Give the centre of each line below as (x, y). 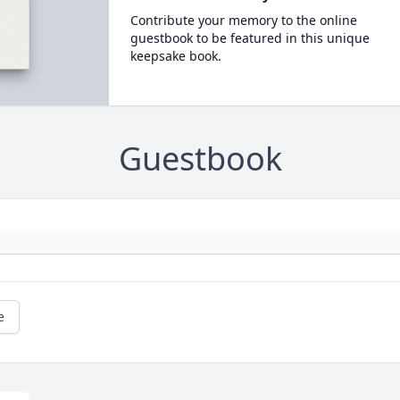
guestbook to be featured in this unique (250, 38)
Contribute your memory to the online (243, 20)
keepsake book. (175, 56)
